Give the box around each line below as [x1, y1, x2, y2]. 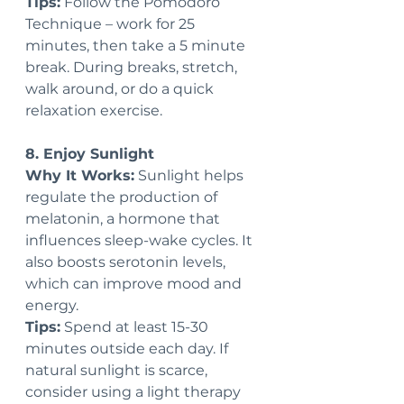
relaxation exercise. [25, 102, 162, 120]
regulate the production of [25, 188, 221, 207]
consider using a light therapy [25, 383, 244, 401]
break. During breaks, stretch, [25, 59, 241, 77]
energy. [25, 297, 78, 315]
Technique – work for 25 [25, 15, 198, 33]
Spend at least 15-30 [60, 318, 212, 336]
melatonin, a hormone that [25, 210, 224, 228]
